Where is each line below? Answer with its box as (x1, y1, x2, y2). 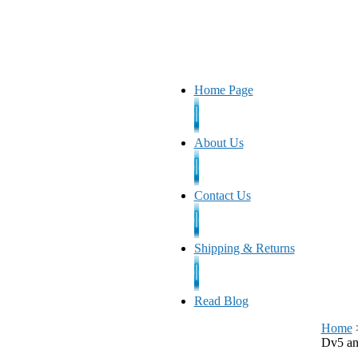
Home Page (193, 83, 253, 97)
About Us (193, 136, 244, 149)
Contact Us (193, 189, 251, 202)
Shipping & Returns (193, 241, 295, 255)
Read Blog (193, 294, 249, 308)
